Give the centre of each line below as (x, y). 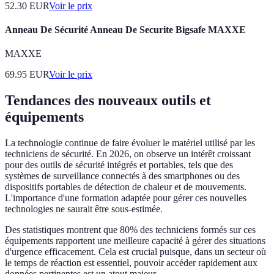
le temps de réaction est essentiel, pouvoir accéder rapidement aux (131, 262)
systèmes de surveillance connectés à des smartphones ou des (122, 176)
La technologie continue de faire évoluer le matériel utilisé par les (130, 143)
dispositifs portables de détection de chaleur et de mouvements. (126, 187)
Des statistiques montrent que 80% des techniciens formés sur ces (130, 229)
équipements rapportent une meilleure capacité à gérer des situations (135, 240)
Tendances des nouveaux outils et (108, 100)
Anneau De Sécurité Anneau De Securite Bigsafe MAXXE (125, 29)
